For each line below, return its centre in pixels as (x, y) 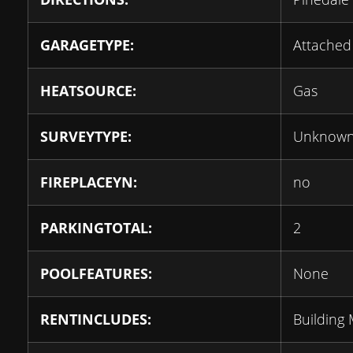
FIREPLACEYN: (89, 182)
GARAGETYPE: (87, 45)
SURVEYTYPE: (86, 137)
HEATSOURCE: (88, 91)
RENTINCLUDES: (96, 320)
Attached (322, 45)
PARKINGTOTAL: (96, 228)
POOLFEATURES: (96, 274)
